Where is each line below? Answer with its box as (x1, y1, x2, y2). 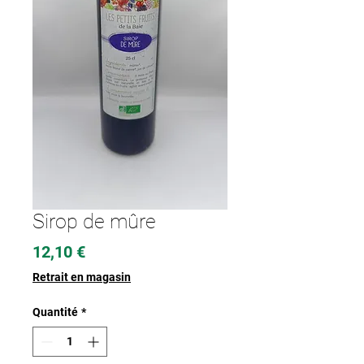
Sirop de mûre (32, 210, 156, 234)
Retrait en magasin (32, 271, 131, 284)
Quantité (32, 305, 78, 319)
